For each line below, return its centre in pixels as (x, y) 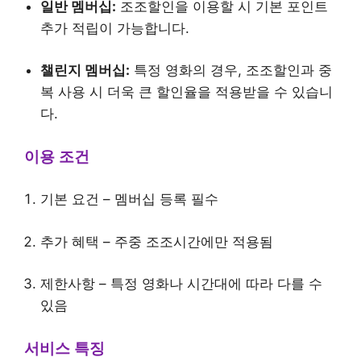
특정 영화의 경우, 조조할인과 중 (231, 70)
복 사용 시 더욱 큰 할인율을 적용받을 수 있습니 (187, 92)
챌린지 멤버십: (85, 70)
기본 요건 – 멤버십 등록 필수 (129, 199)
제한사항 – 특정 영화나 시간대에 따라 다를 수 (181, 284)
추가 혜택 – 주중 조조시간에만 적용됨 (157, 241)
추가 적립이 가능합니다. (115, 28)
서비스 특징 (64, 348)
